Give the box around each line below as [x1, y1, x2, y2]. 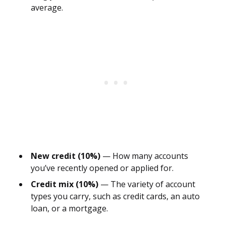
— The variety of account [98, 179, 195, 190]
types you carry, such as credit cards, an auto [31, 191, 200, 202]
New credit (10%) [31, 150, 100, 162]
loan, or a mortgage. [31, 203, 108, 214]
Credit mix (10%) [31, 179, 98, 190]
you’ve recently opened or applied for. [31, 162, 174, 174]
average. [31, 2, 63, 14]
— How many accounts [100, 150, 188, 162]
